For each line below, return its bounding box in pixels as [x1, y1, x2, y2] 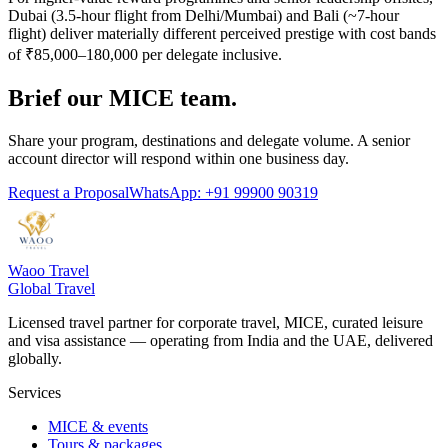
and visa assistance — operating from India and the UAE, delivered [8, 332, 433, 350]
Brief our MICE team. [8, 85, 237, 112]
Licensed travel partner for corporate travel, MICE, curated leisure [8, 314, 423, 332]
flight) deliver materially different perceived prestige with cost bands [8, 25, 436, 43]
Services [8, 384, 61, 402]
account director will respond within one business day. [8, 150, 349, 168]
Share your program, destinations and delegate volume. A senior [8, 132, 410, 150]
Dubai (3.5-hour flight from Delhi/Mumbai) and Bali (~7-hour [8, 7, 399, 25]
